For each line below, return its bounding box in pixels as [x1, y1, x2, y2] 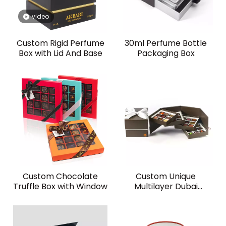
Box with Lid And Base [18, 47, 102, 59]
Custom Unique [136, 170, 196, 182]
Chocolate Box [137, 190, 195, 202]
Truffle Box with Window [13, 180, 107, 192]
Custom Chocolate [23, 170, 98, 182]
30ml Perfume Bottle [125, 37, 207, 49]
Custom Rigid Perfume [16, 37, 104, 49]
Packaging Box [137, 47, 195, 59]
